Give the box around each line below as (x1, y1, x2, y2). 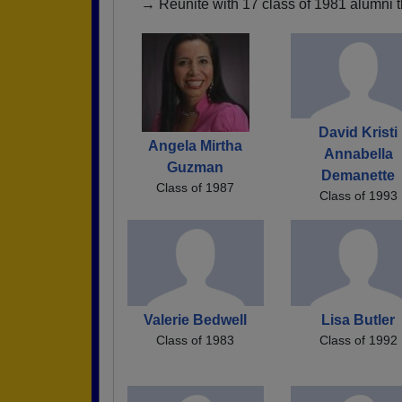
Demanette (321, 168, 396, 184)
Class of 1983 (156, 332, 235, 347)
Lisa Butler (321, 311, 396, 328)
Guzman (167, 159, 224, 175)
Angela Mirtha (148, 137, 243, 153)
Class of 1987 (156, 179, 235, 195)
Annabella (323, 146, 393, 162)
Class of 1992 (319, 332, 398, 347)
